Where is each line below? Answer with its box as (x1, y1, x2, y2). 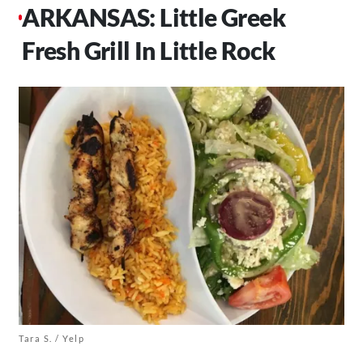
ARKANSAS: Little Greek (22, 2, 285, 32)
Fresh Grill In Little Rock (22, 35, 275, 65)
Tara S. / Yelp (19, 332, 84, 344)
